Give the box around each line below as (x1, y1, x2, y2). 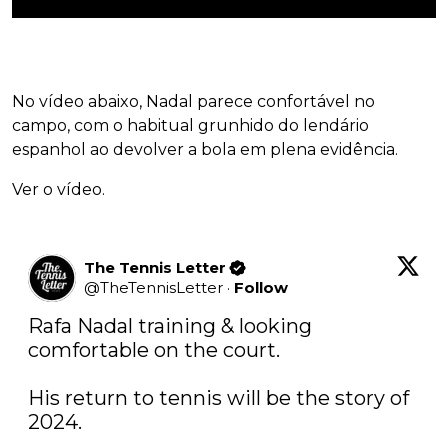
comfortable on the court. (28, 338, 285, 363)
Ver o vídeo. (12, 180, 105, 200)
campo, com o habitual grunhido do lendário (12, 116, 369, 136)
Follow (234, 278, 288, 298)
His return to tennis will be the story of (28, 386, 409, 411)
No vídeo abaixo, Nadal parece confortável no (12, 92, 375, 112)
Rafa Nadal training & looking (28, 314, 312, 339)
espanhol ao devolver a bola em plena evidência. (12, 140, 398, 160)
